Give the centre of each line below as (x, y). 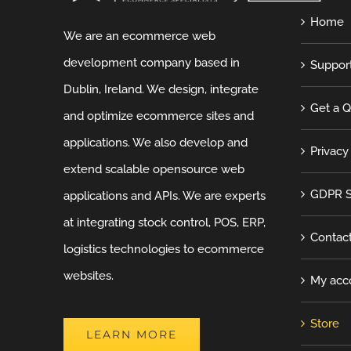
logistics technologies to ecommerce (164, 250)
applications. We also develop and (156, 143)
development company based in (152, 63)
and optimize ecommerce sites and (159, 116)
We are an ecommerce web (140, 36)
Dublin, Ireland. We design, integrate (161, 90)
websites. (89, 276)
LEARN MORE (132, 335)
